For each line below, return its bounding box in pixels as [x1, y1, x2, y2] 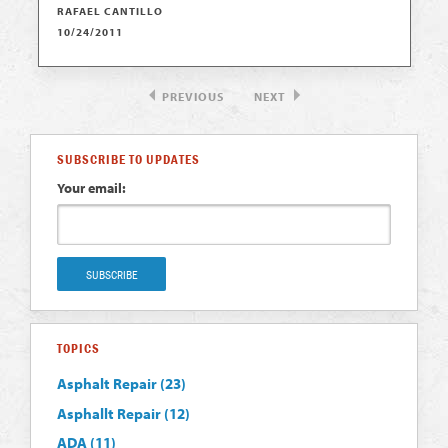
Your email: [57, 178, 127, 196]
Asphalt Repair [57, 374, 161, 394]
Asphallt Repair [57, 403, 165, 423]
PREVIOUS [162, 89, 224, 105]
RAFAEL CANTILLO [57, 4, 164, 18]
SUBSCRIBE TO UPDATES [57, 151, 201, 168]
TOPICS [57, 339, 101, 357]
